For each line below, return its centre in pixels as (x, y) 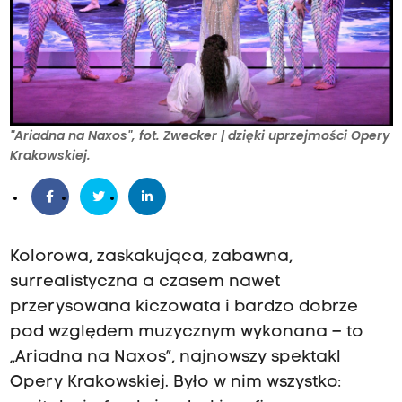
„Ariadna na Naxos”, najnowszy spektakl (175, 358)
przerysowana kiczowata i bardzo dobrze (184, 308)
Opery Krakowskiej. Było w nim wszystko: (175, 383)
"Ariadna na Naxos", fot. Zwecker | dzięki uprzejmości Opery (199, 136)
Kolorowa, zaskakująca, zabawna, (151, 258)
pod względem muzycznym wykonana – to (186, 333)
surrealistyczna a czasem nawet (144, 283)
